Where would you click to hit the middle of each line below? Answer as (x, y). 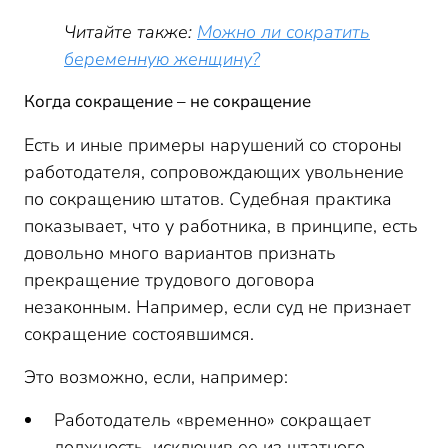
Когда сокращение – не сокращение (167, 101)
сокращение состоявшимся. (139, 334)
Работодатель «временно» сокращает (212, 420)
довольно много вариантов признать (180, 253)
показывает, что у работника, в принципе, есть (221, 226)
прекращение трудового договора (169, 280)
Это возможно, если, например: (156, 377)
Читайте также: (130, 32)
